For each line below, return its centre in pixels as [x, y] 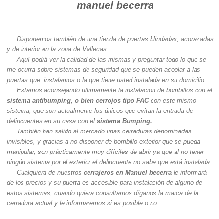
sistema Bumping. [124, 121]
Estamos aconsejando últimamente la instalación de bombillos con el [114, 90]
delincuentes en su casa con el [52, 121]
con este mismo [172, 100]
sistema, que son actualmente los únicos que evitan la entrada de [100, 110]
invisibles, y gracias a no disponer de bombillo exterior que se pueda [104, 141]
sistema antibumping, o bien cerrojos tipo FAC [78, 100]
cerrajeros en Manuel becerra [128, 172]
